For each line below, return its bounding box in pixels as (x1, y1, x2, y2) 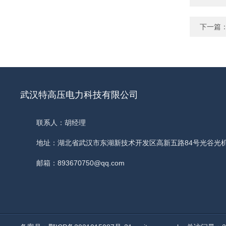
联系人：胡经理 (36, 119, 86, 127)
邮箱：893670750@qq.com (36, 159, 125, 167)
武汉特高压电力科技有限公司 (20, 90, 138, 100)
